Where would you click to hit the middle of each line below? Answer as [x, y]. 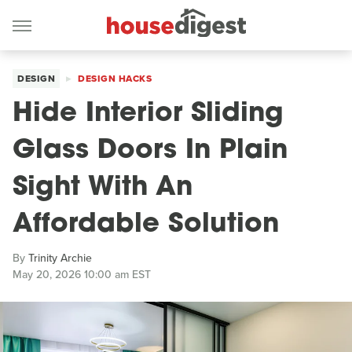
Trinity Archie [60, 258]
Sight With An [103, 188]
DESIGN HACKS [115, 79]
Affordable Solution [146, 225]
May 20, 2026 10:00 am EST [82, 275]
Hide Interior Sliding [148, 114]
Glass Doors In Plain [150, 151]
